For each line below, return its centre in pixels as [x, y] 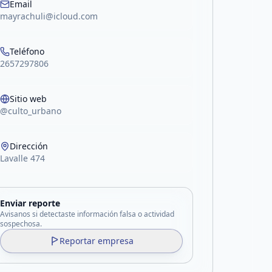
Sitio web [29, 99]
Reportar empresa [96, 241]
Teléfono [27, 51]
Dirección [29, 146]
